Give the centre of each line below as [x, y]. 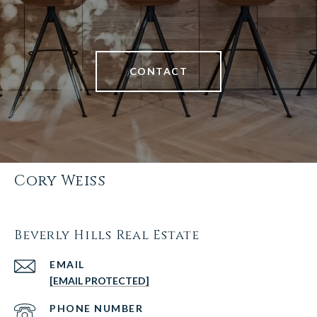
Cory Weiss [60, 181]
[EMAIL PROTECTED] [99, 281]
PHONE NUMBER [96, 309]
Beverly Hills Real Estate [107, 236]
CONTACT [158, 71]
